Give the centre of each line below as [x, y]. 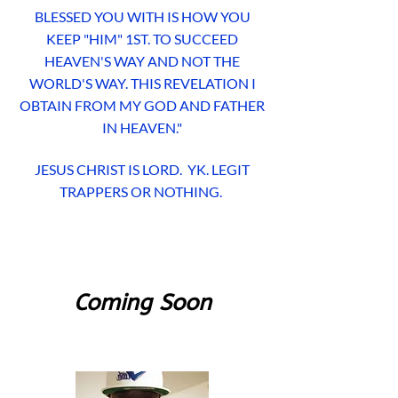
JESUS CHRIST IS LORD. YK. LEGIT [142, 169]
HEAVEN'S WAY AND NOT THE [142, 61]
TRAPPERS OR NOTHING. [142, 191]
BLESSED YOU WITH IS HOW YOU [142, 16]
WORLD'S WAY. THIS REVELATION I [142, 83]
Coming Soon [142, 303]
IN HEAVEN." [142, 127]
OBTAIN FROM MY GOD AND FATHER [142, 105]
